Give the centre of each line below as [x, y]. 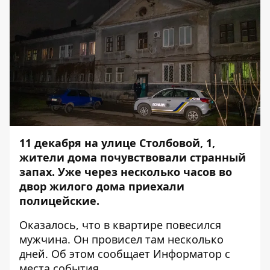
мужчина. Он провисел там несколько [121, 239]
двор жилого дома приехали [102, 186]
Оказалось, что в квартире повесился [120, 225]
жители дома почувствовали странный [133, 157]
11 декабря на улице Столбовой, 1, [117, 143]
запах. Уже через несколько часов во [126, 172]
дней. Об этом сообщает [86, 254]
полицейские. [59, 201]
